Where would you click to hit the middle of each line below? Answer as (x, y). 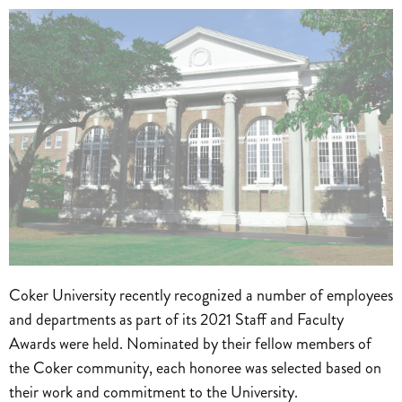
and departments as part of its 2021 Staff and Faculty (176, 319)
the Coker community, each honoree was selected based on (195, 367)
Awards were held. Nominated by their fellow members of (190, 343)
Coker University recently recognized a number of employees (201, 295)
